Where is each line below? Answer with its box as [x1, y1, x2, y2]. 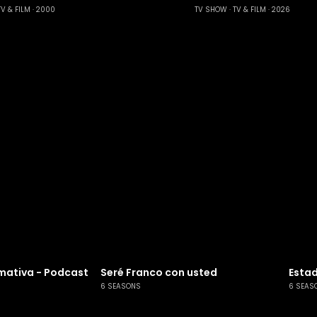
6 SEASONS [100, 282, 141, 292]
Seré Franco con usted [100, 265, 217, 279]
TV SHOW [195, 4, 227, 14]
